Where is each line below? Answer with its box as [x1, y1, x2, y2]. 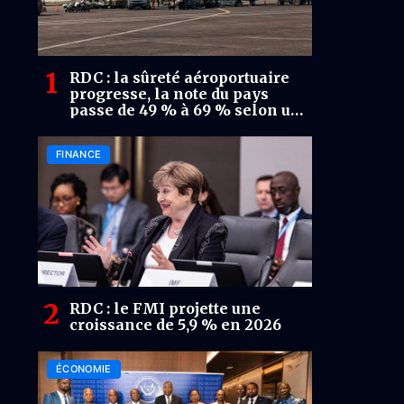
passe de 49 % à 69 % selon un [69, 101, 301, 120]
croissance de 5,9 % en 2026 [69, 316, 281, 335]
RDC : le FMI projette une [69, 299, 261, 318]
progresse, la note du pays [69, 85, 269, 104]
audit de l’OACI [69, 117, 180, 136]
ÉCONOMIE [56, 363, 112, 376]
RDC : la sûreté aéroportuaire [69, 69, 289, 87]
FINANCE [56, 148, 102, 161]
